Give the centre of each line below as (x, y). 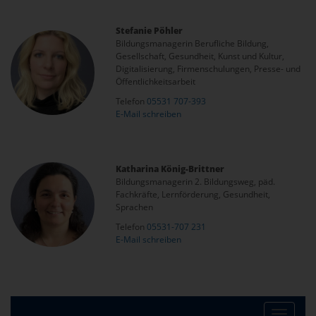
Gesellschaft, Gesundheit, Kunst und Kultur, (200, 56)
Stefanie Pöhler (150, 31)
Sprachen (135, 207)
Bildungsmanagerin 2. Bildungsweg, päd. (196, 182)
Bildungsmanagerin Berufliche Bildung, (193, 43)
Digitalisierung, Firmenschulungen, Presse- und (208, 69)
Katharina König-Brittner (170, 169)
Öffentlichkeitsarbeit (156, 81)
